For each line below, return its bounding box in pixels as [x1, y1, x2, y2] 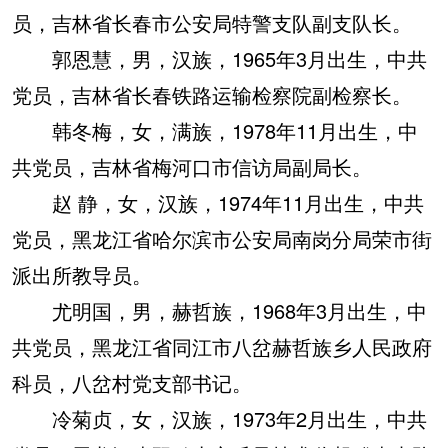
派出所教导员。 [12, 260, 152, 289]
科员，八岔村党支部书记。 [12, 368, 252, 397]
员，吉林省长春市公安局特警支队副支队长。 [12, 8, 412, 37]
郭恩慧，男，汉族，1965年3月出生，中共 [12, 44, 427, 73]
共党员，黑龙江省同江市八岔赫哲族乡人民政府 [12, 332, 432, 361]
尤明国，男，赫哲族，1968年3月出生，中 [12, 296, 427, 325]
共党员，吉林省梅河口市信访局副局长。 [12, 152, 372, 181]
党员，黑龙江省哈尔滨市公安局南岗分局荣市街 [12, 224, 432, 253]
